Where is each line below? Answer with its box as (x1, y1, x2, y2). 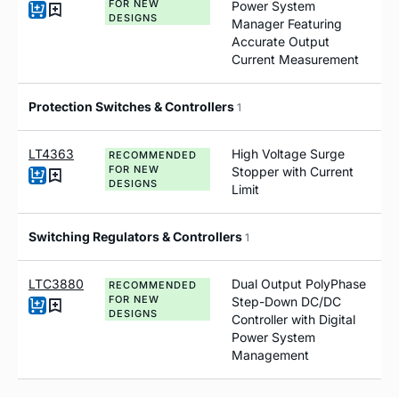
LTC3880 (28, 275, 84, 291)
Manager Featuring (232, 15, 342, 31)
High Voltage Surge (232, 145, 345, 161)
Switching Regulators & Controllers (28, 228, 245, 244)
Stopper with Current (232, 163, 354, 179)
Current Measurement (232, 51, 359, 67)
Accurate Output (232, 33, 330, 49)
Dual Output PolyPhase (232, 275, 366, 291)
